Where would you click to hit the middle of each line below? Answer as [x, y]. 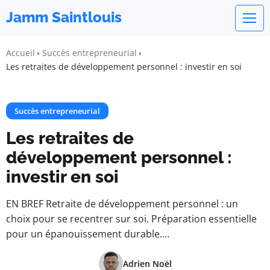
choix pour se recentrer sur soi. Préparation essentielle [131, 219]
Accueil [20, 53]
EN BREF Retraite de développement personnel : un [122, 204]
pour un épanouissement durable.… [88, 234]
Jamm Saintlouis [64, 17]
